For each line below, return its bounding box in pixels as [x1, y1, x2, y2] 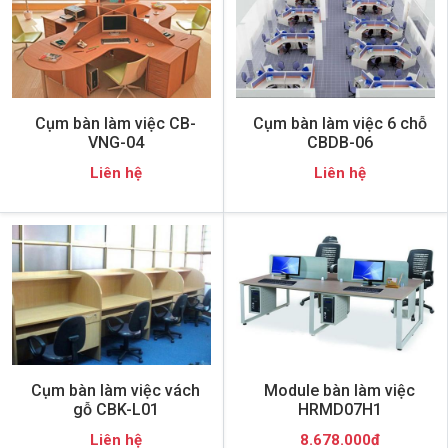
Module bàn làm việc [264, 380, 415, 400]
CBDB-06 [306, 132, 373, 152]
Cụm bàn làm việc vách [31, 380, 200, 400]
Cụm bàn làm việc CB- [35, 113, 196, 133]
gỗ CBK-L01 [72, 399, 159, 419]
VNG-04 [87, 132, 144, 152]
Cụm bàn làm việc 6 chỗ [252, 113, 427, 133]
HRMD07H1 [297, 399, 382, 419]
